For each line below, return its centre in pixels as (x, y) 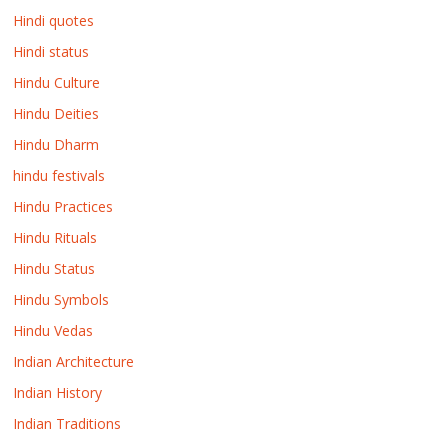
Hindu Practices (63, 206)
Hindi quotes (54, 20)
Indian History (58, 392)
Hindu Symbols (61, 299)
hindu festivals (59, 175)
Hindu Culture (57, 82)
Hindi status (51, 51)
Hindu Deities (56, 113)
